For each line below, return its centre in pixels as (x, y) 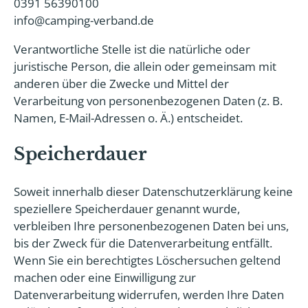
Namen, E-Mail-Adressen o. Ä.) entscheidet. (128, 118)
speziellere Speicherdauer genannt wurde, (127, 209)
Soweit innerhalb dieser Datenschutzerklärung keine (153, 191)
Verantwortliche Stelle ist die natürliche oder (132, 49)
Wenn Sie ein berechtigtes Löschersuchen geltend (147, 260)
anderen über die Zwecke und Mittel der (121, 84)
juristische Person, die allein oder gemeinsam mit (145, 66)
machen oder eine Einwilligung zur (105, 277)
